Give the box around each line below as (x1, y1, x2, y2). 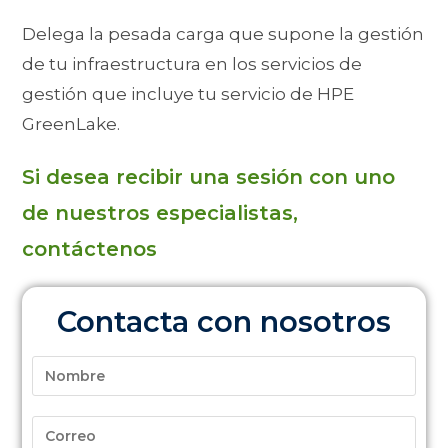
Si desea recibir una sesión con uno (22, 165, 396, 190)
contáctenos (22, 237, 170, 262)
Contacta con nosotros (57, 304, 391, 340)
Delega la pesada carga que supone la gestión (22, 24, 425, 45)
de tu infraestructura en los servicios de (22, 54, 363, 75)
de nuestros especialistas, (22, 201, 299, 226)
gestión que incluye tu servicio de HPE (22, 84, 355, 105)
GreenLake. (22, 114, 121, 135)
